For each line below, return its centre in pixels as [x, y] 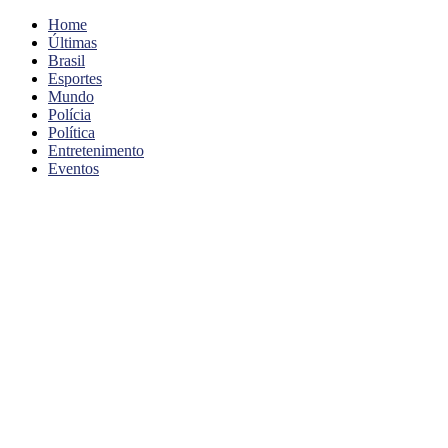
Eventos [73, 168]
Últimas [72, 42]
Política [71, 132]
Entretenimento [96, 150]
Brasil [66, 60]
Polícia [69, 114]
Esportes [75, 78]
